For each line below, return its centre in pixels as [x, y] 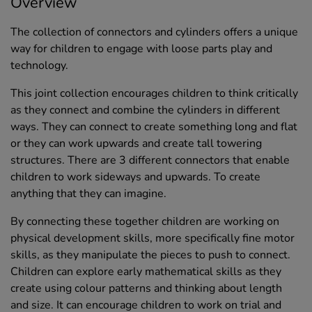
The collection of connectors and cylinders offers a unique [154, 32]
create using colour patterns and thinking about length [146, 288]
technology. [39, 65]
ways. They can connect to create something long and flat [154, 126]
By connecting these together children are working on [145, 221]
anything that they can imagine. [88, 193]
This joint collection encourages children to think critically [154, 93]
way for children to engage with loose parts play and [141, 48]
